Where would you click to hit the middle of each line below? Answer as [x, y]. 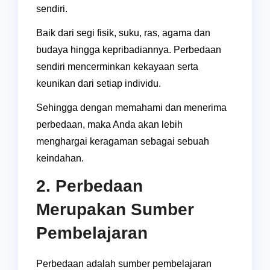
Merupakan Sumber [115, 210]
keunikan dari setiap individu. [99, 84]
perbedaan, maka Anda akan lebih [109, 125]
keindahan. [60, 159]
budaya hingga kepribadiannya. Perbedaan [129, 50]
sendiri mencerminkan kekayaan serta [117, 67]
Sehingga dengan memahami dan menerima [131, 108]
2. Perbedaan [89, 186]
